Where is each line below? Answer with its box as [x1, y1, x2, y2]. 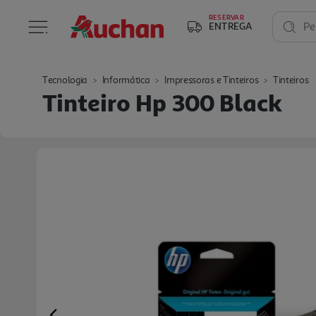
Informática [102, 74, 150, 86]
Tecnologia [42, 74, 87, 86]
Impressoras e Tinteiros [164, 74, 259, 86]
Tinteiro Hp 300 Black [42, 88, 282, 116]
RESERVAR [209, 13, 244, 21]
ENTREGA [209, 20, 253, 32]
